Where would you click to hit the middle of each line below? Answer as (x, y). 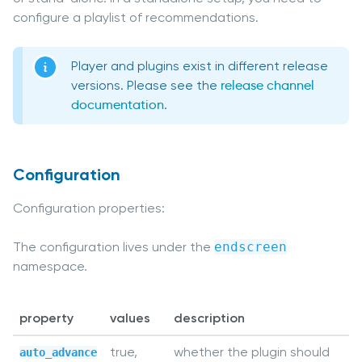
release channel (267, 86)
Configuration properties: (89, 208)
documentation (118, 105)
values (130, 318)
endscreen (250, 247)
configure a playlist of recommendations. (136, 18)
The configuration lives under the (114, 247)
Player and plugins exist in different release (200, 66)
